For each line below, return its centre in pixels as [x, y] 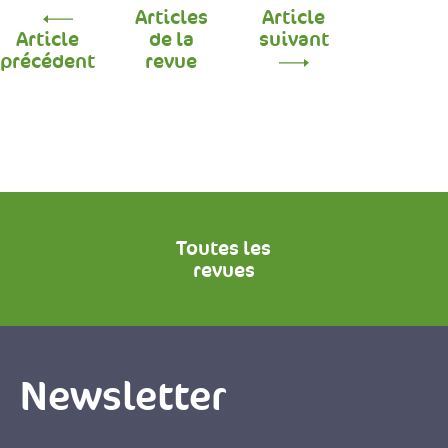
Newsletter [123, 395]
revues [223, 270]
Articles [171, 17]
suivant [293, 39]
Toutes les [224, 248]
